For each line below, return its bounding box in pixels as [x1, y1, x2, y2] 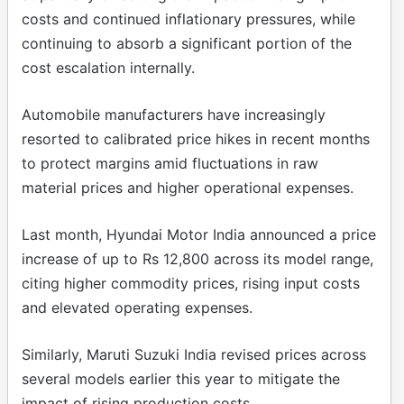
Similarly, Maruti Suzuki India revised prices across [22, 344, 366, 363]
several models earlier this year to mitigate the [22, 369, 340, 388]
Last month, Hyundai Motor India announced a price [22, 225, 376, 243]
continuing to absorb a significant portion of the [22, 33, 352, 52]
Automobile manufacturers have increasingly [22, 105, 326, 124]
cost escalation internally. [22, 58, 195, 77]
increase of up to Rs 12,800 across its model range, [22, 249, 373, 268]
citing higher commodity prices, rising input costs [22, 273, 360, 292]
